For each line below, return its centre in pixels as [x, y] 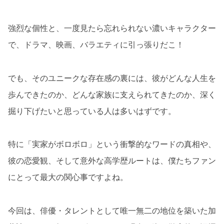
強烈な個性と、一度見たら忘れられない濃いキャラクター [112, 28]
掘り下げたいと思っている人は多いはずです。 [92, 111]
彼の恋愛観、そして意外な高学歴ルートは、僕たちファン [112, 161]
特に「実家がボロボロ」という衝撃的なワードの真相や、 [112, 144]
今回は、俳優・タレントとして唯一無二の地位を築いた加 [112, 210]
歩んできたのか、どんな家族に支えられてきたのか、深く [112, 94]
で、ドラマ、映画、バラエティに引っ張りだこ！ [96, 44]
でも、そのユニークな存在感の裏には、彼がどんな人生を [112, 78]
